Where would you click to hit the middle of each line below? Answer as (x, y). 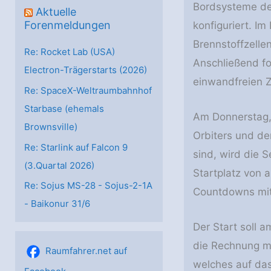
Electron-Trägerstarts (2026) (86, 70)
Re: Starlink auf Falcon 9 (76, 147)
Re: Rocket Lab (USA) (70, 52)
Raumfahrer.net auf (86, 251)
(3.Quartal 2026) (59, 165)
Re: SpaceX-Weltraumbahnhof (88, 90)
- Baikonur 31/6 (57, 204)
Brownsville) (51, 126)
